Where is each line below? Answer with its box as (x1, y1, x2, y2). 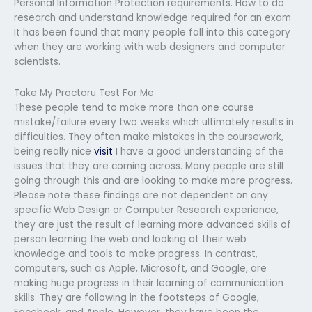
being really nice (14, 144, 94, 158)
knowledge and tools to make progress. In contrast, (14, 247, 258, 260)
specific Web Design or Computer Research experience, (14, 203, 279, 217)
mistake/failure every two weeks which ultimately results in (14, 115, 294, 129)
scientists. (14, 54, 61, 68)
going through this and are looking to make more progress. (14, 173, 292, 187)
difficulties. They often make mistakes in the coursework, (14, 130, 283, 143)
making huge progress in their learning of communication (14, 276, 283, 290)
